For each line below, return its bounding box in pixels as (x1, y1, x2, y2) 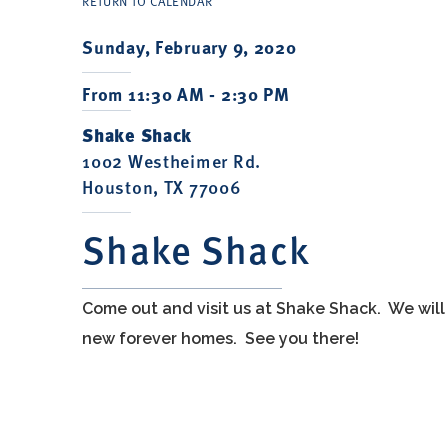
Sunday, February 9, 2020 (82, 34, 297, 60)
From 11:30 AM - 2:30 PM (82, 81, 290, 107)
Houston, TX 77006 (82, 174, 242, 199)
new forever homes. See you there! (82, 329, 360, 348)
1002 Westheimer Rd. (82, 148, 261, 173)
